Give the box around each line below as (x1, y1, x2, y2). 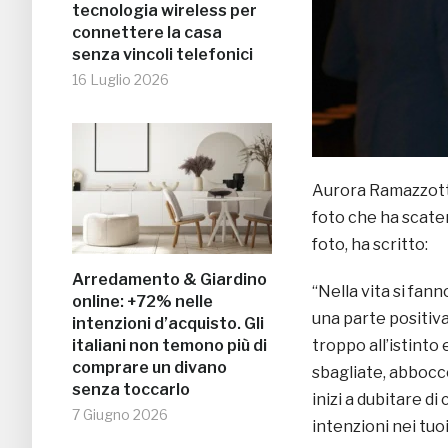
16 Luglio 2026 (72, 71, 169, 89)
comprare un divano (72, 358, 227, 378)
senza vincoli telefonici (72, 45, 253, 65)
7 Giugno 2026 (72, 406, 168, 424)
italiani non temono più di (72, 336, 267, 356)
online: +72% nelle (72, 292, 213, 312)
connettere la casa (72, 23, 222, 43)
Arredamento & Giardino (72, 270, 267, 290)
